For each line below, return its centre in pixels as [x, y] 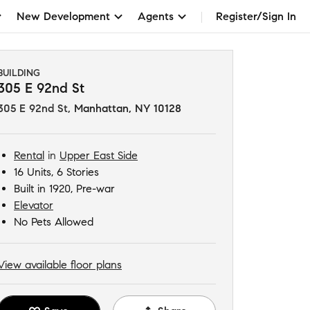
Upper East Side [99, 155]
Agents [156, 16]
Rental [29, 155]
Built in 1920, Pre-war [64, 189]
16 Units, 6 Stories [56, 172]
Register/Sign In [256, 16]
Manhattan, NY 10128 [128, 108]
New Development [63, 16]
